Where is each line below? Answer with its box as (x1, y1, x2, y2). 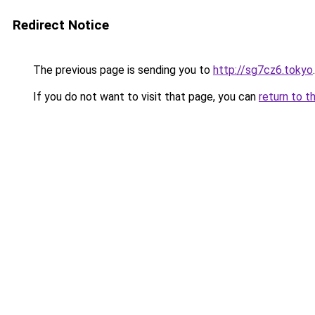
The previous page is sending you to (30, 63, 213, 77)
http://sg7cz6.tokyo (213, 63, 313, 77)
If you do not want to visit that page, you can (30, 90, 259, 103)
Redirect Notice (13, 17, 109, 33)
